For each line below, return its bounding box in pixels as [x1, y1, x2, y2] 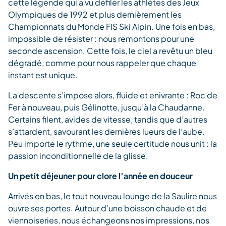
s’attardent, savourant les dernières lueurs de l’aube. [8, 126, 205, 137]
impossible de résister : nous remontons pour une [8, 33, 194, 44]
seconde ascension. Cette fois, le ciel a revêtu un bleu [8, 45, 212, 56]
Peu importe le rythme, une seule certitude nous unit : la [8, 138, 217, 149]
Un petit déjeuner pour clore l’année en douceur [8, 170, 193, 181]
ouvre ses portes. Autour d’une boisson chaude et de [8, 202, 207, 213]
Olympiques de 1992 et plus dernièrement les [8, 9, 182, 20]
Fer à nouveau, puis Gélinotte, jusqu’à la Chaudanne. [8, 101, 205, 112]
